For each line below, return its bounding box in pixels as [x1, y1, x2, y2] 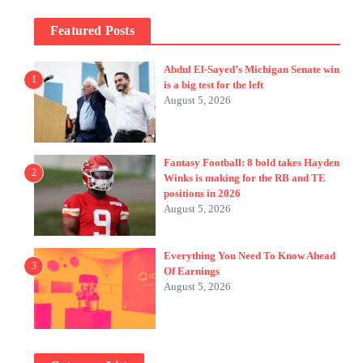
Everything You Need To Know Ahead [164, 249, 335, 262]
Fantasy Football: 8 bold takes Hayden [164, 156, 340, 169]
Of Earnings [164, 264, 220, 277]
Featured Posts [50, 23, 135, 37]
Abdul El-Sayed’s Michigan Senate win [164, 62, 340, 75]
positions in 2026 [164, 186, 241, 199]
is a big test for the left [164, 78, 263, 91]
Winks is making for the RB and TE [164, 171, 326, 184]
